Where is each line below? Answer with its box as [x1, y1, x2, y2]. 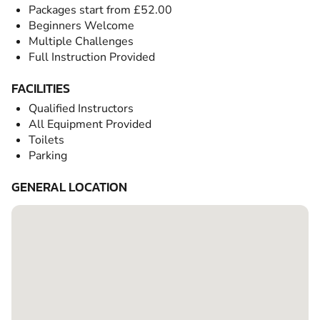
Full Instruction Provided [29, 49, 155, 65]
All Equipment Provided [29, 116, 151, 132]
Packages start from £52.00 [29, 1, 172, 18]
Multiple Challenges [29, 33, 134, 49]
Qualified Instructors [29, 100, 134, 116]
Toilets [29, 131, 64, 148]
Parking [29, 147, 67, 164]
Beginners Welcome [29, 17, 134, 34]
